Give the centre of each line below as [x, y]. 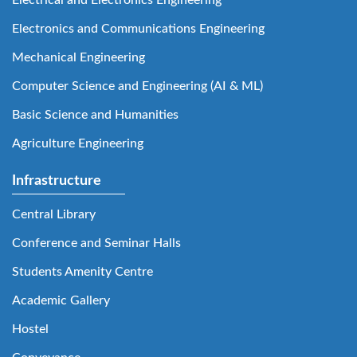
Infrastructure [57, 180]
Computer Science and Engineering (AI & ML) [137, 86]
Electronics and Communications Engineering [138, 28]
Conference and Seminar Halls [96, 243]
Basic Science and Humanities [95, 114]
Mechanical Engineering [78, 57]
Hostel [30, 329]
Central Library [54, 214]
